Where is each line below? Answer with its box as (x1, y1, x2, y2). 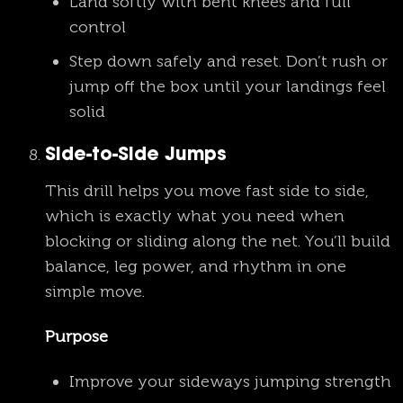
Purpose (45, 327, 108, 346)
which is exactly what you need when (45, 206, 345, 227)
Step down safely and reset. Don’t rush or (69, 51, 388, 72)
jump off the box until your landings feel (69, 76, 386, 97)
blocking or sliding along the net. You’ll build (45, 231, 390, 252)
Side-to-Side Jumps (45, 147, 227, 166)
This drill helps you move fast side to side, (45, 181, 369, 201)
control (69, 17, 126, 38)
